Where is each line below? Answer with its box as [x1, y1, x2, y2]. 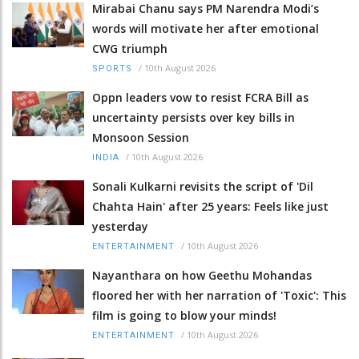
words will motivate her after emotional [92, 21, 319, 37]
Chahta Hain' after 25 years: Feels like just [92, 199, 329, 215]
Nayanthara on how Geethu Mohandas [92, 268, 312, 284]
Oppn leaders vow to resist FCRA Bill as [92, 90, 309, 106]
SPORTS [92, 63, 132, 75]
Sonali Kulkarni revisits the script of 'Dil [92, 179, 313, 195]
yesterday [92, 219, 148, 235]
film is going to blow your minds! [92, 308, 276, 324]
